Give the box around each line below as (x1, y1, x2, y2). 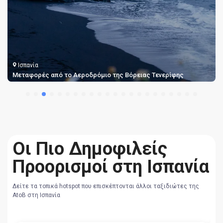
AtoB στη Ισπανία (12, 191, 61, 199)
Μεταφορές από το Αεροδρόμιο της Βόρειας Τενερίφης (12, 71, 184, 79)
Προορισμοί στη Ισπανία (12, 156, 209, 177)
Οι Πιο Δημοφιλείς (12, 138, 167, 159)
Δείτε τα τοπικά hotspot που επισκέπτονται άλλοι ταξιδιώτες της (12, 182, 199, 190)
